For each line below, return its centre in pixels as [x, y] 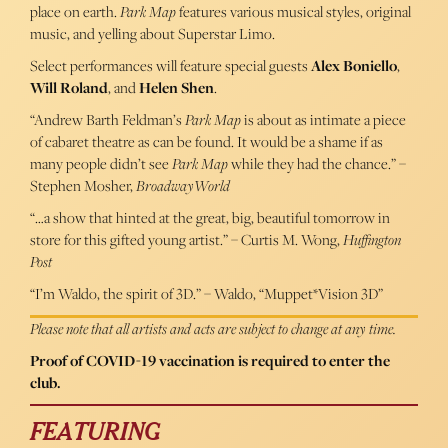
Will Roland [69, 88]
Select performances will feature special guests [170, 66]
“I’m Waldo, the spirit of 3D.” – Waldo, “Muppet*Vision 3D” [206, 294]
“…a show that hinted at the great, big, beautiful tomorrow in [210, 218]
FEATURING [95, 433]
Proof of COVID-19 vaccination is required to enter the [210, 361]
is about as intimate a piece [323, 120]
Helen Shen [176, 88]
